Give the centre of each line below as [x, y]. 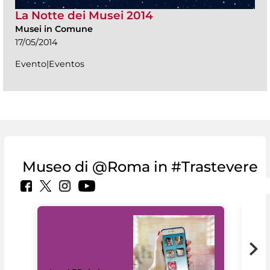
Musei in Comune [54, 29]
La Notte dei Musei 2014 [84, 16]
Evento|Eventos [50, 64]
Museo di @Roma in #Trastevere [140, 167]
